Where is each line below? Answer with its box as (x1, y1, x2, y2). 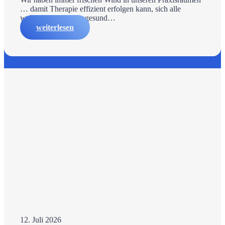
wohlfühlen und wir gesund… (20, 14, 116, 23)
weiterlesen (36, 23, 74, 32)
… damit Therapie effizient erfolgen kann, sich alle (20, 5, 181, 14)
